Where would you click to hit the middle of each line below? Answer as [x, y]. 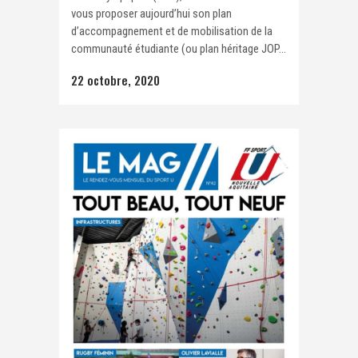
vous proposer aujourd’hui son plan [151, 14]
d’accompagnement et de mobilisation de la [172, 31]
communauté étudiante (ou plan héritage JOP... [179, 49]
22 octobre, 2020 [115, 80]
